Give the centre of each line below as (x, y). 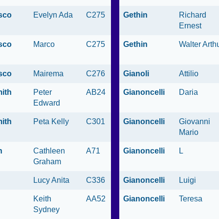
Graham (47, 162)
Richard (193, 15)
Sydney (46, 210)
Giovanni (195, 122)
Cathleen (49, 151)
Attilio (189, 74)
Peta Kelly (51, 122)
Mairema (48, 74)
